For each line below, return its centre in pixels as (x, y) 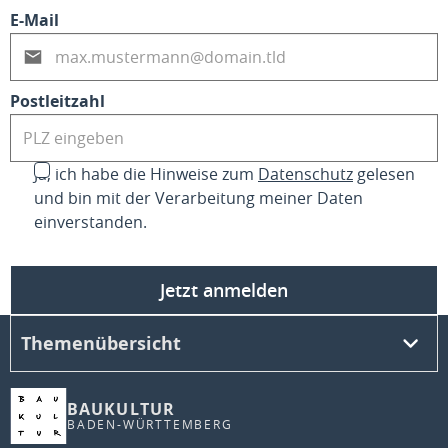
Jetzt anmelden (224, 290)
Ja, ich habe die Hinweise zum (146, 174)
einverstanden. (90, 222)
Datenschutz (305, 174)
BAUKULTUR (121, 409)
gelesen (384, 174)
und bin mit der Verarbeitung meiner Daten (198, 198)
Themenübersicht (101, 343)
